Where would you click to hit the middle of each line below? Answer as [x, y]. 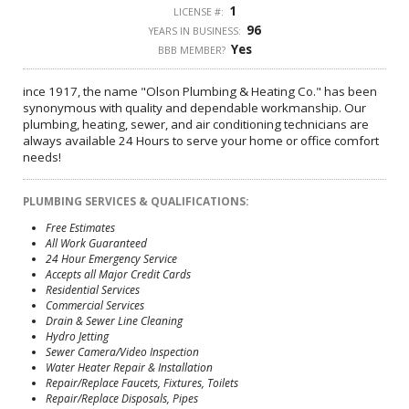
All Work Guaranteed [96, 243]
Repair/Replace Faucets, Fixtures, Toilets [142, 383]
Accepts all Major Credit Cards [118, 274]
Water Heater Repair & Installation [129, 367]
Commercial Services [95, 305]
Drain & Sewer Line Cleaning [114, 320]
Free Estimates [80, 227]
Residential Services [93, 289]
